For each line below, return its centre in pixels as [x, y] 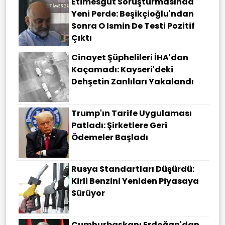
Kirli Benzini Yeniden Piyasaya [135, 181]
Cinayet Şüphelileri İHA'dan [130, 58]
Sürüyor [88, 193]
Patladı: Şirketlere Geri [119, 126]
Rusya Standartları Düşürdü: [133, 169]
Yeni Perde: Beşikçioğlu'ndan [133, 14]
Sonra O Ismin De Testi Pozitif [133, 26]
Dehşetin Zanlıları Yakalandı [133, 82]
